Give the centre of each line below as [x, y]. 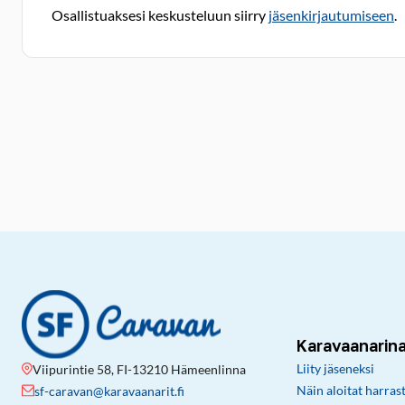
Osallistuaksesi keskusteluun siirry [160, 15]
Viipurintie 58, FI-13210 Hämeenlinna [139, 369]
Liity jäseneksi [335, 368]
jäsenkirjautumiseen [331, 15]
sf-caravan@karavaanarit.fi [109, 391]
